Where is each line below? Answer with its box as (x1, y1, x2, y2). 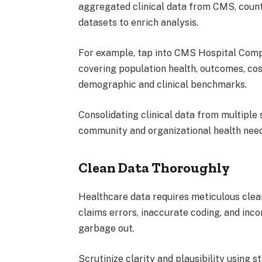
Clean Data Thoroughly (78, 158, 230, 176)
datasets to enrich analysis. (78, 17, 199, 29)
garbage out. (78, 222, 135, 234)
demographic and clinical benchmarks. (78, 78, 247, 90)
